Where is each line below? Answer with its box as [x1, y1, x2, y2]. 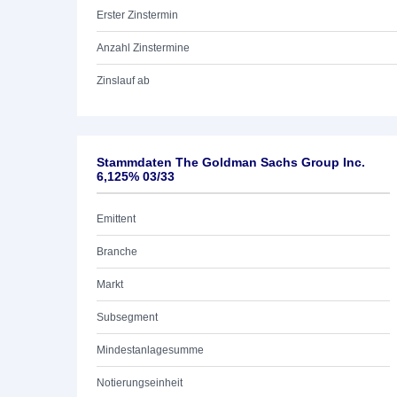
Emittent [97, 213, 136, 225]
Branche [97, 245, 137, 258]
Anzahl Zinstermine [97, 42, 190, 54]
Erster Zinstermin [97, 9, 178, 21]
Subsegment [97, 311, 158, 323]
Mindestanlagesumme [97, 344, 204, 356]
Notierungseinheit [97, 377, 183, 389]
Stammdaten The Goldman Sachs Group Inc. [97, 155, 365, 169]
